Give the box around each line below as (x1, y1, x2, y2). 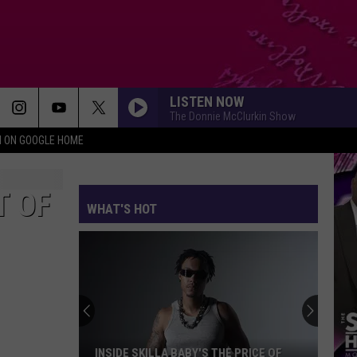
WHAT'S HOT (87, 201, 157, 217)
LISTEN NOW (170, 92, 244, 110)
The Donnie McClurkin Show (170, 109, 296, 123)
